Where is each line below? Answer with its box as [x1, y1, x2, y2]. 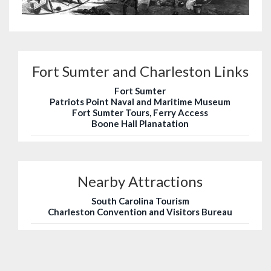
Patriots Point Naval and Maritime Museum [50, 96, 230, 108]
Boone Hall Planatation [91, 118, 189, 129]
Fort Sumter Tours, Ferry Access [72, 107, 208, 119]
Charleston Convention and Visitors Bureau [48, 206, 232, 218]
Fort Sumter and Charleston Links [31, 62, 249, 80]
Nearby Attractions [77, 172, 203, 191]
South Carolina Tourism [91, 195, 189, 207]
